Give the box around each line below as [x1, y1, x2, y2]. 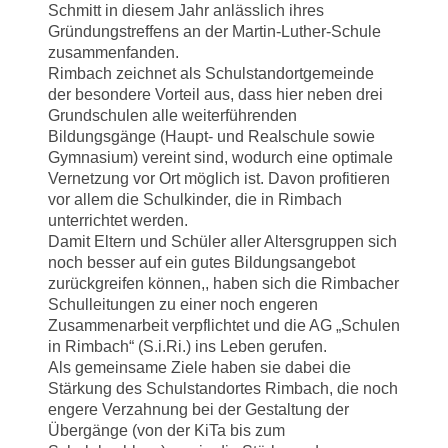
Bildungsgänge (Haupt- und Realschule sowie [48, 127, 375, 145]
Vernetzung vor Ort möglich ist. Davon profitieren [48, 169, 390, 187]
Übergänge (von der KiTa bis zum [48, 421, 285, 439]
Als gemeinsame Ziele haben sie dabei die [48, 358, 351, 376]
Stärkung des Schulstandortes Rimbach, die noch [48, 379, 398, 397]
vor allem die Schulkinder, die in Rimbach [48, 190, 342, 208]
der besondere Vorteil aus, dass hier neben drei [48, 85, 383, 103]
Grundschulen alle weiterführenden [48, 106, 297, 124]
